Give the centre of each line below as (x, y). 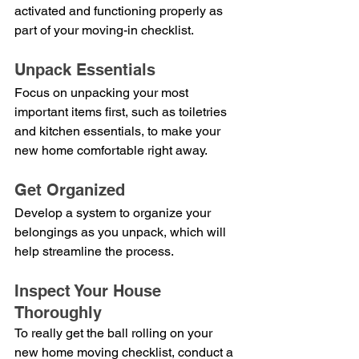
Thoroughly (58, 312)
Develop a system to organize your (114, 212)
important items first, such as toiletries (122, 111)
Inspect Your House (90, 290)
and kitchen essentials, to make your (119, 131)
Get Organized (70, 190)
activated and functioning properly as (120, 10)
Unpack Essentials (85, 69)
